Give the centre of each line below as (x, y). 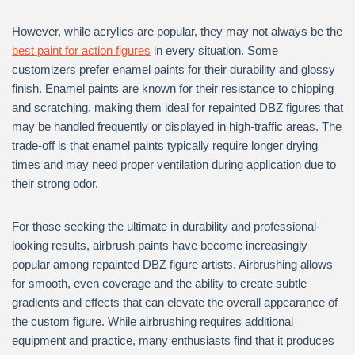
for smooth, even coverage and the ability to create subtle (159, 283)
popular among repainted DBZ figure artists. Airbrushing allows (172, 264)
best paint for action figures (81, 50)
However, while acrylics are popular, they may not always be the (177, 31)
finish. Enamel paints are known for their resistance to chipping (173, 88)
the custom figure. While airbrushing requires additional (153, 321)
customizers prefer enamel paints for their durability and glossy (174, 69)
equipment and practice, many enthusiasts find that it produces (173, 340)
